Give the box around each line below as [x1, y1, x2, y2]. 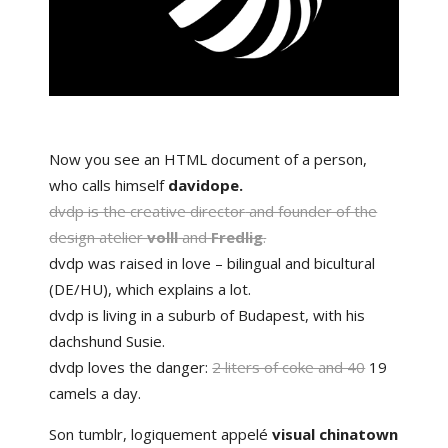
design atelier [49, 227, 148, 248]
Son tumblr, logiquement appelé [49, 424, 273, 445]
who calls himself [49, 175, 169, 196]
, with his [305, 305, 366, 326]
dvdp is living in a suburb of [49, 305, 239, 326]
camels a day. [49, 383, 142, 404]
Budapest [238, 305, 306, 326]
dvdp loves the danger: [49, 357, 213, 378]
